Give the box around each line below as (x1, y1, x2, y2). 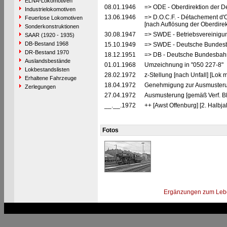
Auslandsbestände (24, 58, 70, 64)
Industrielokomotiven (24, 6, 75, 12)
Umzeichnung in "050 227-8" (144, 61, 225, 68)
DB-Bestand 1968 (24, 41, 68, 47)
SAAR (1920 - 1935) (24, 32, 74, 38)
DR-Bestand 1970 (24, 49, 69, 55)
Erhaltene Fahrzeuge (24, 75, 77, 81)
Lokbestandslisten (24, 66, 69, 72)
